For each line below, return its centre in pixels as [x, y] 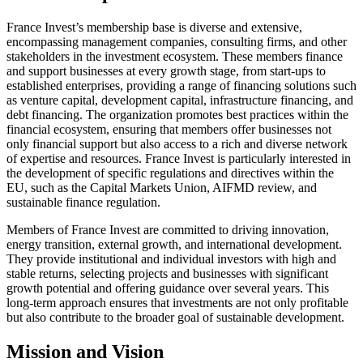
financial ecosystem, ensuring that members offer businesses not [169, 130]
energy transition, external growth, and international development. [174, 245]
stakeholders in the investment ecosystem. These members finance [175, 57]
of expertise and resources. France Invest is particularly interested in [179, 159]
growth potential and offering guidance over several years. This [168, 288]
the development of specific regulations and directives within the [170, 173]
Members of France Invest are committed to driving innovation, [168, 230]
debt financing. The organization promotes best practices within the [177, 115]
